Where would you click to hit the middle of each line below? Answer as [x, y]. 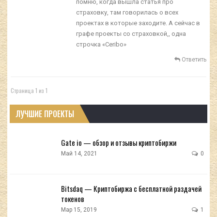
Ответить [193, 59]
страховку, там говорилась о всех [127, 12]
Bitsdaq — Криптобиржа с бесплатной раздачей [131, 189]
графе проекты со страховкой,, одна [131, 33]
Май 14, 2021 [79, 153]
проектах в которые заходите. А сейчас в [138, 23]
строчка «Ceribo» [101, 44]
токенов [73, 199]
